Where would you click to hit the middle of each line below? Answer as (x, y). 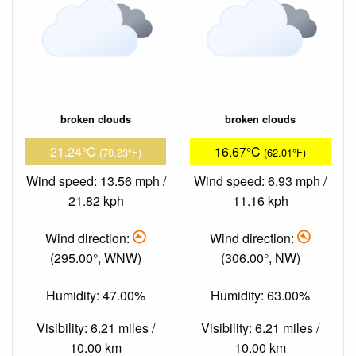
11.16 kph (260, 200)
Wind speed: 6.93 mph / (260, 180)
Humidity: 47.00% (96, 296)
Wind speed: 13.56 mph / (96, 180)
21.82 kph (96, 200)
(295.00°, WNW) (96, 257)
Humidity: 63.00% (260, 296)
